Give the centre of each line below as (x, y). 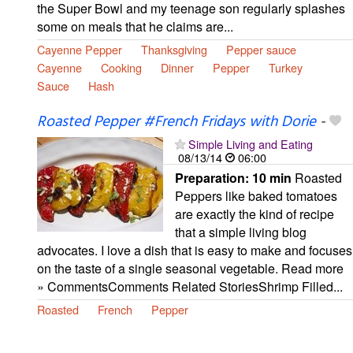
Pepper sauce (261, 50)
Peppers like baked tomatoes (256, 196)
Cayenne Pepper (80, 50)
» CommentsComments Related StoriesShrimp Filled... (190, 287)
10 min (272, 178)
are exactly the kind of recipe (255, 214)
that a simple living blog (241, 232)
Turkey (286, 68)
